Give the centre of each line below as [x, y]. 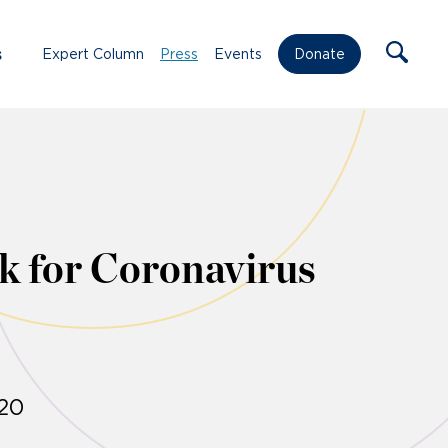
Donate [319, 54]
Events [238, 53]
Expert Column [93, 53]
